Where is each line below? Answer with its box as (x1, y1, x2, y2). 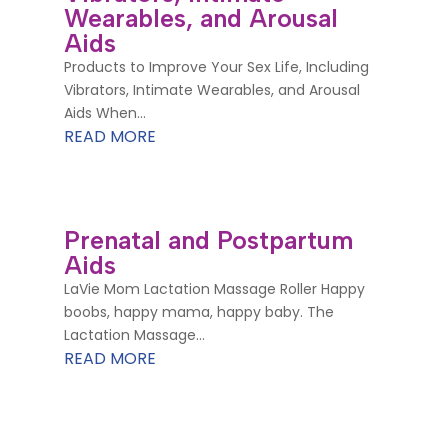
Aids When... (63, 102, 146, 123)
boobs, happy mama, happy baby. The (63, 302, 334, 323)
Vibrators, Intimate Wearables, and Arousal (63, 79, 360, 100)
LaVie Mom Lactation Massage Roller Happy (63, 279, 365, 300)
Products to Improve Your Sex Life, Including (63, 56, 369, 77)
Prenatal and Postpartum (63, 225, 353, 256)
